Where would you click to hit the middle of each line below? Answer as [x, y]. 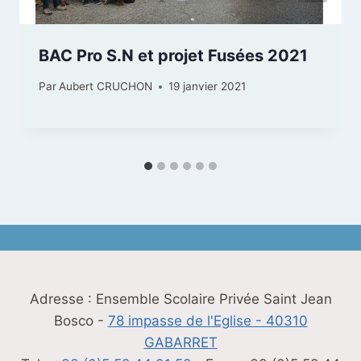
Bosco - [81, 320]
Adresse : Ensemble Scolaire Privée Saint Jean [180, 299]
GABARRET [180, 342]
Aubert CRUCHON [106, 87]
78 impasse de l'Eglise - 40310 [207, 320]
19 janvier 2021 [207, 87]
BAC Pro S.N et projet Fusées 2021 [173, 55]
